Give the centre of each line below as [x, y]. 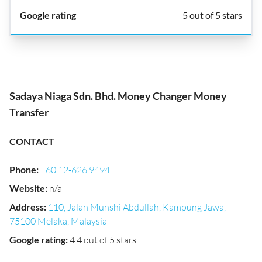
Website [27, 188]
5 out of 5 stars [212, 15]
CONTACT [32, 141]
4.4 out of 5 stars [103, 240]
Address [27, 207]
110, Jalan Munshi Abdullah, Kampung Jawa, [137, 207]
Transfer [29, 112]
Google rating [37, 239]
